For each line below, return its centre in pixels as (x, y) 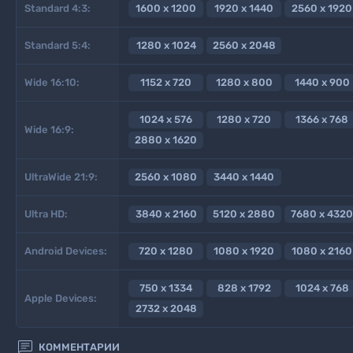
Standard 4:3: (58, 8)
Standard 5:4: (58, 45)
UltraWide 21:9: (61, 176)
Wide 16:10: (52, 82)
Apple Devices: (61, 298)
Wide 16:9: (49, 129)
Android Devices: (66, 251)
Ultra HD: (46, 214)
